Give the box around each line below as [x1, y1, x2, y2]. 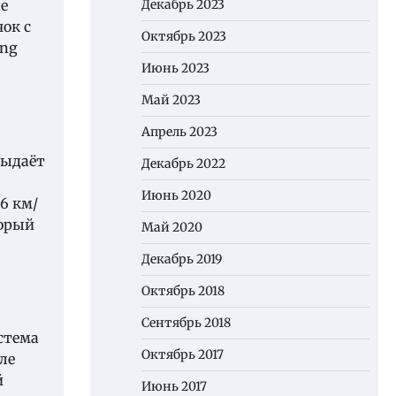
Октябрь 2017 [141, 346, 224, 362]
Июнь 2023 [141, 60, 209, 76]
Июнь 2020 [141, 187, 211, 203]
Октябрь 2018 [141, 283, 225, 299]
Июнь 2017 [141, 378, 207, 394]
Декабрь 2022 [141, 156, 225, 171]
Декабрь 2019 [141, 251, 222, 267]
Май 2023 [141, 92, 201, 108]
